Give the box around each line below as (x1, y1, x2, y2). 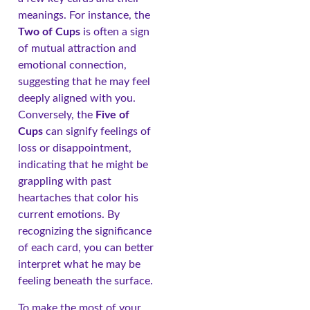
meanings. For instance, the (18, 10, 150, 21)
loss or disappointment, (18, 143, 131, 154)
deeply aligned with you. (18, 93, 136, 104)
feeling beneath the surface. (18, 275, 153, 287)
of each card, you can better (18, 242, 154, 254)
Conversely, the (18, 109, 95, 121)
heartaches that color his (18, 192, 138, 204)
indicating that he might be (18, 159, 148, 171)
